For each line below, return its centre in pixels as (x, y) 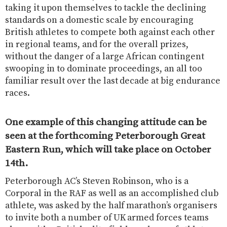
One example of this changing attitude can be (106, 122)
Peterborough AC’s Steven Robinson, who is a (97, 181)
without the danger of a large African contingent (105, 57)
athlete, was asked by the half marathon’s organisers (111, 206)
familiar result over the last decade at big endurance (113, 81)
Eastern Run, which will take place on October (108, 150)
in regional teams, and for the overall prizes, (97, 45)
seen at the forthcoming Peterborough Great (105, 136)
